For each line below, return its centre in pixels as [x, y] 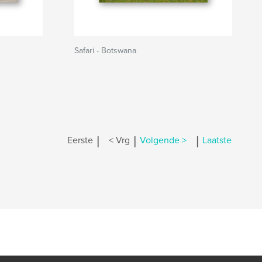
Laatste [217, 141]
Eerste [80, 141]
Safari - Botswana [105, 51]
